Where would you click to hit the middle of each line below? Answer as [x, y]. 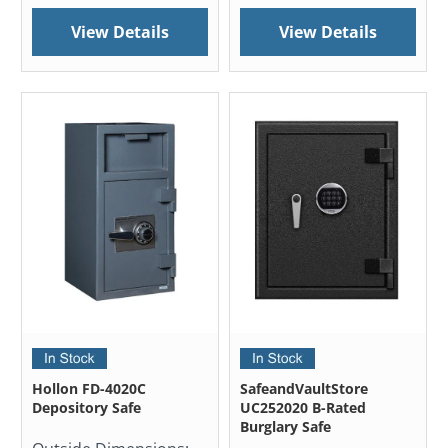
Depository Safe [87, 408]
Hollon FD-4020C [89, 389]
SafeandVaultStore [304, 389]
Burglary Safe [285, 427]
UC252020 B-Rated [303, 408]
